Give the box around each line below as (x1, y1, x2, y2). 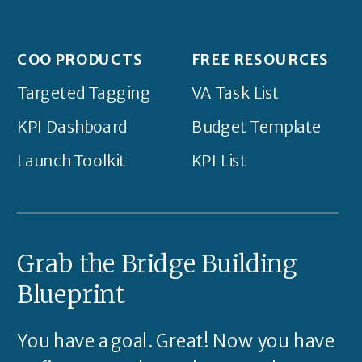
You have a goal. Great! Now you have (17, 329, 335, 352)
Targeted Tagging (17, 82, 151, 103)
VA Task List (191, 82, 280, 103)
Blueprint (17, 279, 124, 310)
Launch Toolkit (17, 150, 126, 171)
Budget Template (191, 116, 322, 137)
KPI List (191, 150, 247, 171)
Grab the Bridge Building (17, 248, 298, 280)
